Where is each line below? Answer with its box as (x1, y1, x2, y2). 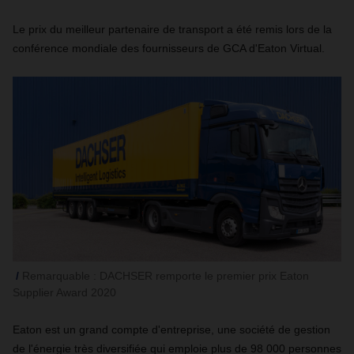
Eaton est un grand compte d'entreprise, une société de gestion (13, 323, 330, 336)
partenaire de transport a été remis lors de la (105, 23, 332, 36)
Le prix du (13, 23, 66, 36)
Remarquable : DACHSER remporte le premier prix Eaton (22, 269, 309, 282)
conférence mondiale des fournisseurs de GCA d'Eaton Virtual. (13, 42, 325, 55)
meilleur (66, 23, 105, 36)
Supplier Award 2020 (13, 286, 116, 299)
